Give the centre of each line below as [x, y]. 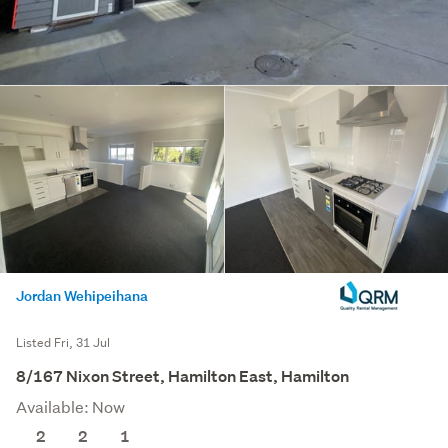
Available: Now [70, 407]
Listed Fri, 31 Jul [63, 343]
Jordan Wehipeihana [82, 296]
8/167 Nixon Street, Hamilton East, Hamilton [182, 377]
